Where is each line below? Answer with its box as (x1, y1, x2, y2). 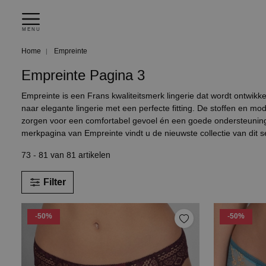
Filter (43, 175, 66, 189)
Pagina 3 (90, 66, 145, 85)
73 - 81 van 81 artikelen (21, 150, 110, 161)
